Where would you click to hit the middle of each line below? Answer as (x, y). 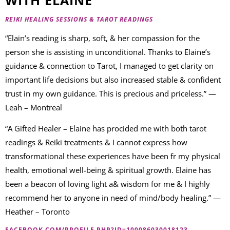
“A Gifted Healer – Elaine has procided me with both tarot (106, 129)
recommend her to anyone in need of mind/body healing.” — (113, 198)
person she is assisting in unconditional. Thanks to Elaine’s (108, 52)
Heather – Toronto (37, 212)
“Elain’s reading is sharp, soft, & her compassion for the (102, 38)
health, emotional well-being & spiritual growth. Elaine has (108, 170)
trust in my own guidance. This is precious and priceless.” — (111, 93)
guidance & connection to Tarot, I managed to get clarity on (109, 65)
